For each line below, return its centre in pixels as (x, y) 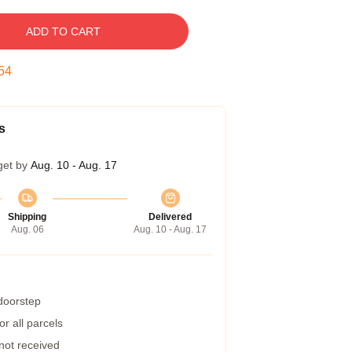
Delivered (170, 217)
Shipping (27, 217)
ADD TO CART (63, 31)
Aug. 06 (27, 229)
